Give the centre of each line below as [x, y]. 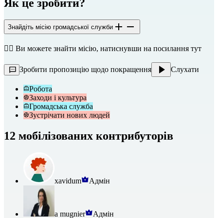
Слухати [185, 70]
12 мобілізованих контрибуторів [89, 136]
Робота [41, 89]
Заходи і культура [58, 98]
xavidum [68, 181]
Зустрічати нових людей [70, 115]
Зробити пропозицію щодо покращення [85, 70]
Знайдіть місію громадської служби [60, 27]
